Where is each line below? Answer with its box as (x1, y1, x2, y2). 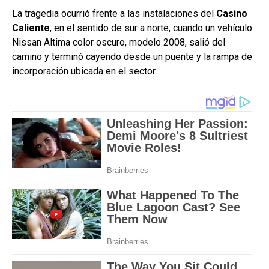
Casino (216, 8, 247, 20)
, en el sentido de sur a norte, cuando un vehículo (50, 22, 252, 34)
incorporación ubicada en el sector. (12, 65, 157, 77)
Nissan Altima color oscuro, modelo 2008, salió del (12, 37, 225, 49)
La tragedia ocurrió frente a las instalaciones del (12, 8, 216, 20)
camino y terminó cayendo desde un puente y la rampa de (12, 51, 252, 63)
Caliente (12, 22, 50, 34)
